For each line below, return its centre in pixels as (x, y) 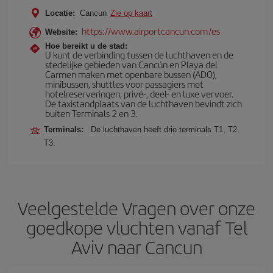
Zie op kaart (131, 13)
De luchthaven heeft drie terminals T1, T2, (165, 129)
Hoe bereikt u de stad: (86, 46)
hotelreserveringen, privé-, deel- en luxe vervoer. (139, 94)
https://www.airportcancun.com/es (151, 31)
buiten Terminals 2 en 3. (91, 113)
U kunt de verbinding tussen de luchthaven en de (139, 55)
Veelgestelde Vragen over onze (136, 208)
